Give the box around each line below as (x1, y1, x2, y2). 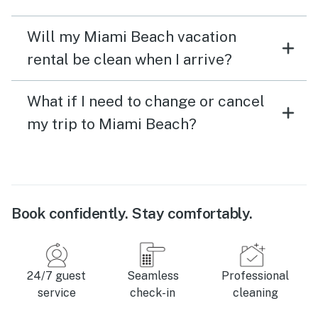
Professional (221, 268, 289, 283)
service (37, 285, 76, 300)
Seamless (126, 268, 179, 283)
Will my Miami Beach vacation (27, 27, 236, 45)
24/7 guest (27, 268, 87, 283)
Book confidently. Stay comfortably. (11, 204, 253, 222)
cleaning (232, 285, 278, 300)
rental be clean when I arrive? (27, 50, 232, 68)
